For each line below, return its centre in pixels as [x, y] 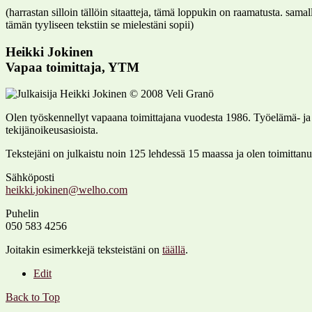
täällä [174, 250]
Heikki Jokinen [49, 52]
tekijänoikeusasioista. [52, 130]
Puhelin [22, 214]
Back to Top [33, 297]
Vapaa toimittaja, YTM [72, 67]
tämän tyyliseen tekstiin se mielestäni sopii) [100, 24]
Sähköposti [30, 178]
